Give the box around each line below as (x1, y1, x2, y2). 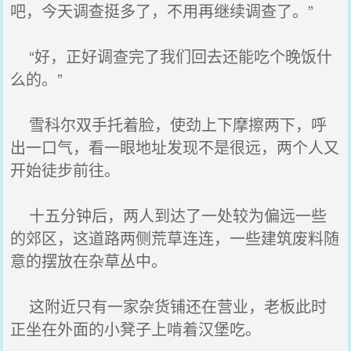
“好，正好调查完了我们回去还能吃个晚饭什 (10, 45, 333, 67)
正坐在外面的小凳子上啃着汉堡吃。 (10, 317, 262, 340)
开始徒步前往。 (10, 158, 121, 181)
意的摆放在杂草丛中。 (10, 249, 168, 272)
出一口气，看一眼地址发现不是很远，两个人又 (10, 136, 340, 158)
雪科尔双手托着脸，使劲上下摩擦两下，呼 (10, 113, 327, 136)
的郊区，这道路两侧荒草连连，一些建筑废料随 (10, 226, 340, 249)
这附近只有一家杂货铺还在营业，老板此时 (10, 295, 327, 317)
